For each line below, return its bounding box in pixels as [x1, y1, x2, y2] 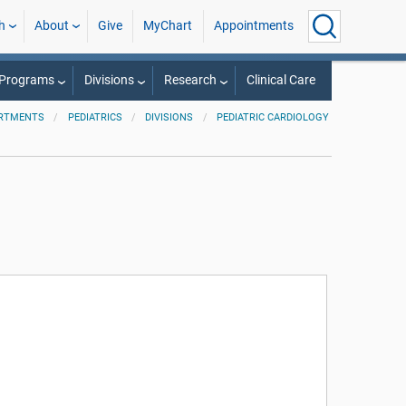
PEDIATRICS [67, 111, 122, 123]
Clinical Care [246, 72, 315, 88]
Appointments [213, 18, 294, 34]
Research [163, 72, 217, 88]
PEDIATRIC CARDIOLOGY [217, 111, 330, 123]
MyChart [143, 18, 193, 34]
